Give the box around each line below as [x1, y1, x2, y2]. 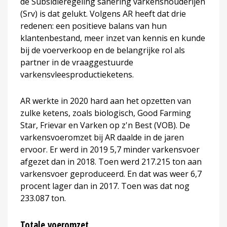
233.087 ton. [20, 192, 66, 204]
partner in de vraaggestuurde [20, 56, 133, 68]
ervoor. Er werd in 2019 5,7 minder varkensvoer [20, 143, 200, 155]
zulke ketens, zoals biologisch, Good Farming [20, 107, 191, 119]
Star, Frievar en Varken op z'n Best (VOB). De [20, 119, 190, 131]
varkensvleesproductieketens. [20, 68, 134, 80]
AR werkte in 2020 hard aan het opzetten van [20, 95, 191, 106]
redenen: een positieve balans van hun [20, 20, 167, 31]
